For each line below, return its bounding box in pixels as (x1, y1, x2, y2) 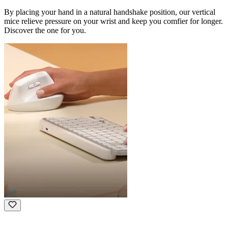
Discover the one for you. (4, 26, 86, 35)
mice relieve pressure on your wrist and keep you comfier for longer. (4, 17, 223, 26)
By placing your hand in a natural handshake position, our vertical (4, 8, 215, 17)
